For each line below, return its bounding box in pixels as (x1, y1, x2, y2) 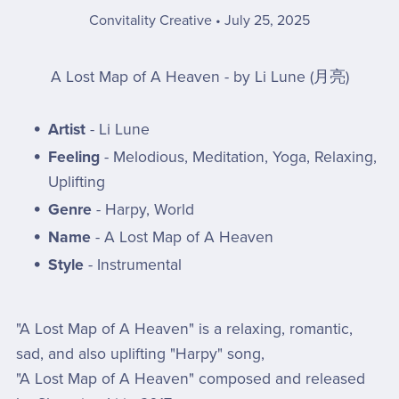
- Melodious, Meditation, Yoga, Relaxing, (104, 148, 378, 167)
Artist (48, 120, 86, 140)
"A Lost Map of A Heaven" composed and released (15, 370, 365, 389)
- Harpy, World (96, 200, 195, 220)
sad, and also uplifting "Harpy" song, (15, 345, 265, 364)
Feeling (48, 148, 105, 167)
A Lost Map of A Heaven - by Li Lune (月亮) (50, 68, 349, 87)
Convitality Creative (89, 12, 212, 30)
